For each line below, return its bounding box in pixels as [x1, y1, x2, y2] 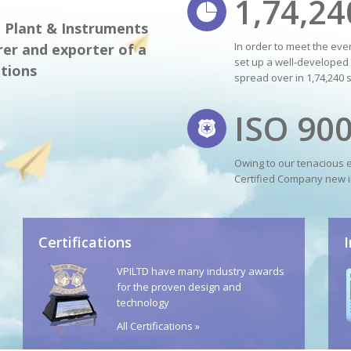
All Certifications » [117, 319, 200, 333]
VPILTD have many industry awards [117, 264, 284, 278]
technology [117, 295, 169, 309]
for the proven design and [117, 280, 241, 294]
